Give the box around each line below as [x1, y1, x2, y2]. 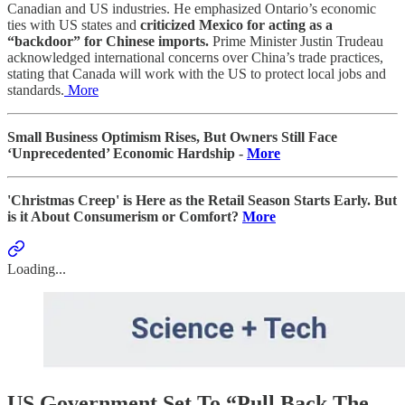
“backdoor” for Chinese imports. [7, 33, 209, 50]
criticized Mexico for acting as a [140, 17, 333, 33]
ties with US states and [7, 17, 140, 33]
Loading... [7, 261, 66, 278]
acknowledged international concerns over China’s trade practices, [7, 50, 383, 66]
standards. [7, 82, 64, 99]
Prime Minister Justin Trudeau [209, 33, 383, 50]
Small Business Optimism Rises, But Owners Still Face [7, 129, 337, 146]
